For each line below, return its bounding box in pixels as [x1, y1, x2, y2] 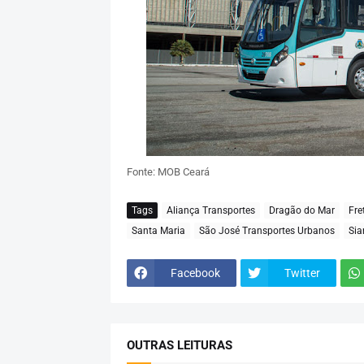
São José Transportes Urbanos [198, 224, 335, 236]
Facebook [170, 266, 220, 279]
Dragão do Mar [268, 204, 335, 216]
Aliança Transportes [166, 204, 255, 216]
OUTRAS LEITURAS [126, 338, 232, 353]
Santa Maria [131, 224, 185, 236]
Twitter [284, 266, 320, 279]
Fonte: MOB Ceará [126, 166, 210, 179]
